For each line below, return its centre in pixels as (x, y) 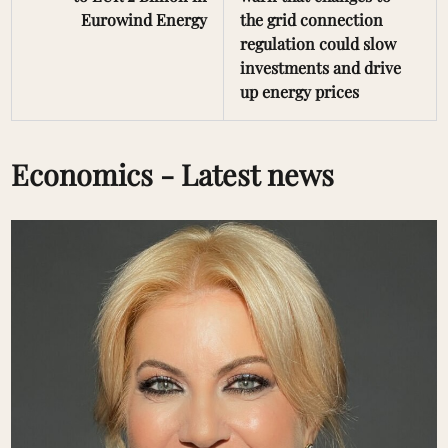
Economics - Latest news (173, 174)
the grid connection (311, 20)
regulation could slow (318, 44)
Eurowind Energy (144, 20)
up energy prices (299, 92)
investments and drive (320, 68)
